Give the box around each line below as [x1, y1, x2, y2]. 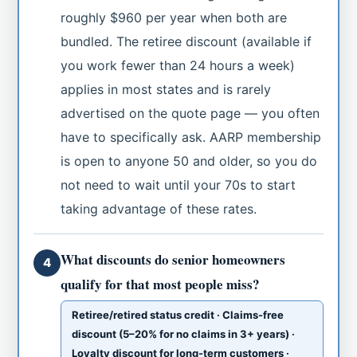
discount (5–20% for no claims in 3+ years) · [72, 327, 296, 340]
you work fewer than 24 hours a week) [61, 57, 296, 73]
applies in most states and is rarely [61, 80, 272, 97]
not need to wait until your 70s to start [61, 176, 296, 193]
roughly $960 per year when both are [61, 9, 288, 25]
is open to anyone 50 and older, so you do [61, 152, 318, 169]
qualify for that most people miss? [61, 273, 261, 294]
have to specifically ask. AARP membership [61, 128, 322, 145]
